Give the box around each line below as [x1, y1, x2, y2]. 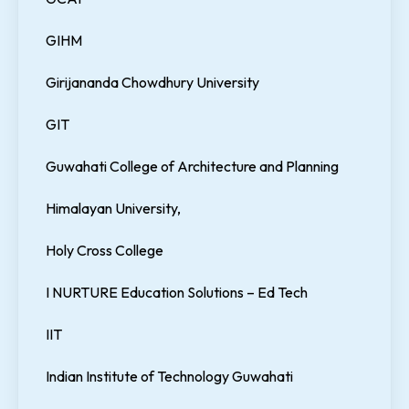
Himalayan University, [46, 199, 181, 218]
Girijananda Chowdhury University [46, 73, 259, 92]
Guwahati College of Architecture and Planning [46, 157, 339, 176]
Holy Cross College [46, 241, 163, 260]
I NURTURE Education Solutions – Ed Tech [46, 283, 308, 302]
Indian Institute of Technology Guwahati [46, 367, 293, 386]
